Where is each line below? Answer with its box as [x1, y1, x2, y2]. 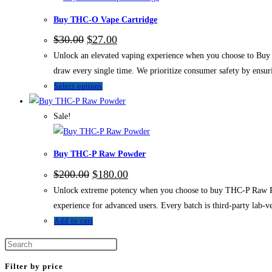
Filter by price [5, 261, 63, 271]
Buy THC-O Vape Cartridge [53, 15, 157, 24]
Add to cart [54, 216, 93, 225]
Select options [54, 82, 103, 91]
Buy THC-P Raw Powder [53, 149, 146, 158]
